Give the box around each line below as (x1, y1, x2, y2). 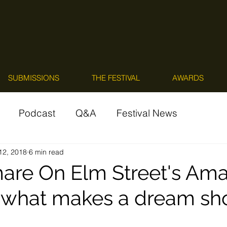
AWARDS (172, 73, 204, 83)
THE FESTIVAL (92, 73, 140, 83)
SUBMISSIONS (8, 73, 59, 83)
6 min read (29, 147, 64, 157)
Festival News (117, 107, 177, 119)
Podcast (19, 107, 55, 119)
